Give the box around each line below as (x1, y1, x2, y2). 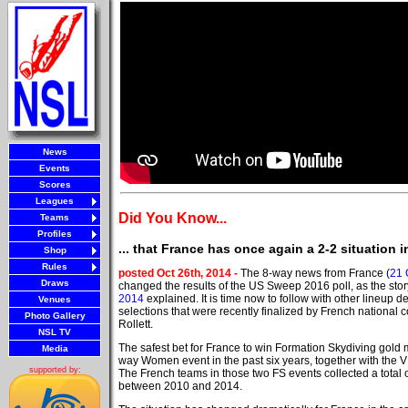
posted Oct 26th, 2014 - (118, 267, 240, 280)
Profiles (37, 229, 72, 239)
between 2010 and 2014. (118, 380, 242, 393)
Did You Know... (118, 210, 227, 226)
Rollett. (118, 318, 153, 331)
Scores (38, 179, 71, 189)
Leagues (36, 196, 74, 206)
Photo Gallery (24, 311, 86, 321)
